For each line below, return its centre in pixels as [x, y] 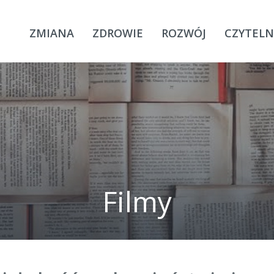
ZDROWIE [118, 33]
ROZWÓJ [184, 33]
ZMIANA [52, 33]
